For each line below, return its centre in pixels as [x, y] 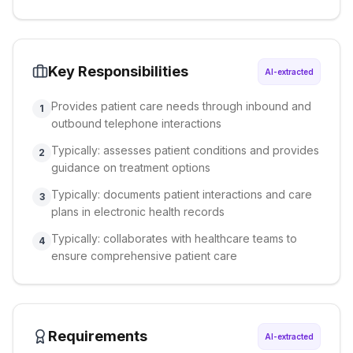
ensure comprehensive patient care [144, 256]
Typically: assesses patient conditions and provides [185, 150]
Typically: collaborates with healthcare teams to [174, 238]
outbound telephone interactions [136, 123]
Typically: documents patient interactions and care [182, 194]
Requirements [98, 336]
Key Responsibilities [118, 71]
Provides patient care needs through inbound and [181, 106]
